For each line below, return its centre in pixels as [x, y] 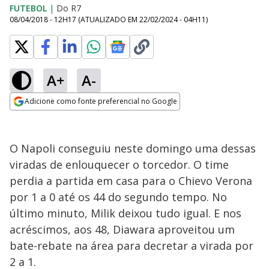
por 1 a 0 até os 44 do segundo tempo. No [118, 197]
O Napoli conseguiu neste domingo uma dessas [133, 148]
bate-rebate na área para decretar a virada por [131, 246]
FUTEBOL [28, 8]
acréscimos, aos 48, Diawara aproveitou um [122, 229]
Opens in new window [59, 118]
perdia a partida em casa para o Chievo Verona [131, 181]
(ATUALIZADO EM [109, 20]
